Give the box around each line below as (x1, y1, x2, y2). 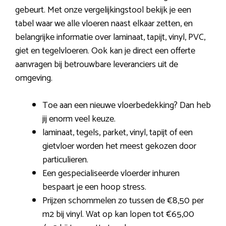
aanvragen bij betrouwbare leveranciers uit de (15, 57, 178, 73)
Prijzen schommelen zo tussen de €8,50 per (42, 193, 204, 209)
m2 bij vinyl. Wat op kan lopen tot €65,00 (42, 207, 194, 222)
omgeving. (15, 71, 52, 86)
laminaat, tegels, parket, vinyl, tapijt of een (42, 125, 193, 141)
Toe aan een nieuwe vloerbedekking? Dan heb (42, 98, 211, 114)
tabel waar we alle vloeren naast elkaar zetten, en (15, 16, 193, 32)
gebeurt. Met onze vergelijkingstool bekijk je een (15, 3, 191, 18)
